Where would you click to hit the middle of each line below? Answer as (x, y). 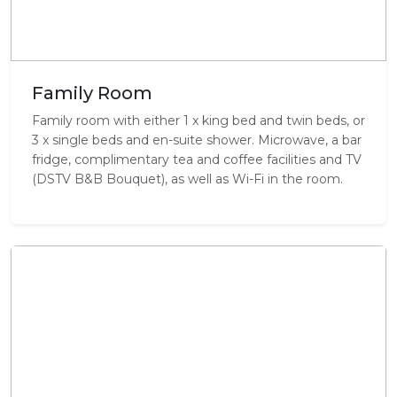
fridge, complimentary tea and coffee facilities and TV (197, 160)
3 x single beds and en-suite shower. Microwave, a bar (197, 140)
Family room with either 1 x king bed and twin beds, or (198, 121)
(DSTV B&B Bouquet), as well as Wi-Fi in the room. (187, 179)
